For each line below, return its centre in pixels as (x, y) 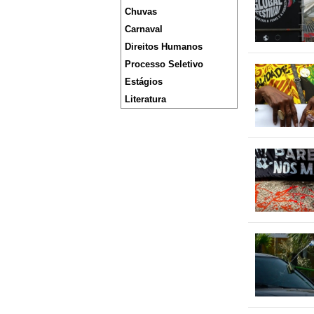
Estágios (144, 82)
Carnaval (144, 29)
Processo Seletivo (164, 64)
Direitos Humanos (164, 47)
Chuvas (141, 12)
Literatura (145, 100)
